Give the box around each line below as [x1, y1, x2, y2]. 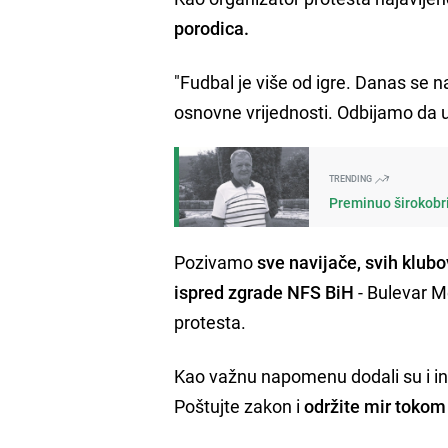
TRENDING [329, 171, 375, 185]
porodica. [174, 15, 250, 40]
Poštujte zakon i [174, 393, 301, 418]
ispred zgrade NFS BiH [174, 279, 355, 304]
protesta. [174, 309, 247, 334]
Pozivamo [174, 249, 258, 274]
